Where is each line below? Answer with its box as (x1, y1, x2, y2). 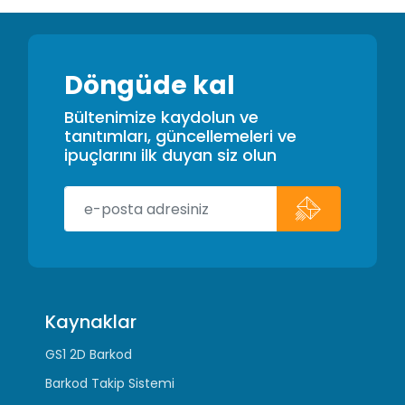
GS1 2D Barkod (45, 345, 133, 363)
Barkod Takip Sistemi (45, 374, 175, 392)
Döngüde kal (64, 68, 235, 103)
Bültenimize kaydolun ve (64, 106, 259, 128)
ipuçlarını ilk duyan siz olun (64, 144, 277, 166)
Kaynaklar (45, 309, 137, 334)
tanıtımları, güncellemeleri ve (64, 125, 297, 147)
